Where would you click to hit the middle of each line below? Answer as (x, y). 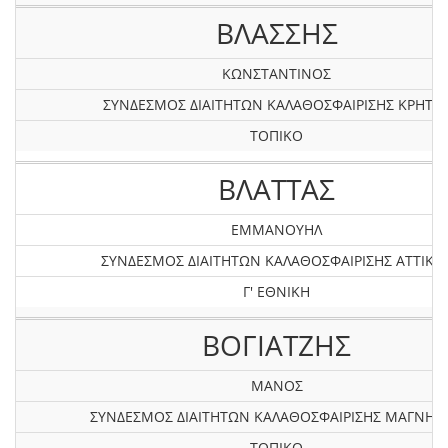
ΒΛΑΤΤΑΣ (276, 189)
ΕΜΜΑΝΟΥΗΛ (276, 229)
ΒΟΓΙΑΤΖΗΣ (276, 345)
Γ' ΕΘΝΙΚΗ (276, 291)
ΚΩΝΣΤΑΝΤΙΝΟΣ (276, 73)
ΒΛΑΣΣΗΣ (276, 33)
